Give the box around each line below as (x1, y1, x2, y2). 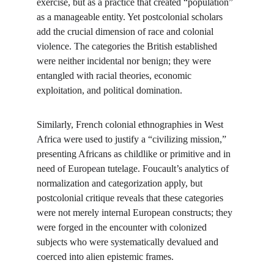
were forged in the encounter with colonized (37, 222, 209, 232)
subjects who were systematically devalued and (37, 237, 221, 247)
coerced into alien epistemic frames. (37, 251, 174, 262)
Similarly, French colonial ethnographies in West (37, 119, 226, 130)
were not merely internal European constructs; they (37, 207, 235, 218)
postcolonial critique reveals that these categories (37, 193, 226, 203)
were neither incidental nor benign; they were (37, 56, 213, 66)
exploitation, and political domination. (37, 85, 182, 95)
